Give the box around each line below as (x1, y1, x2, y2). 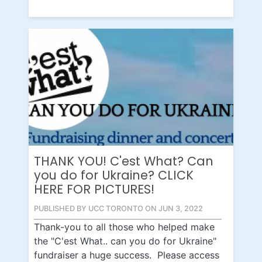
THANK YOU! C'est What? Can (34, 152, 213, 170)
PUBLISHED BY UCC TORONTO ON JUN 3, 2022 (34, 204, 203, 213)
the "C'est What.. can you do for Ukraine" (34, 235, 216, 247)
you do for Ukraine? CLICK (34, 166, 194, 184)
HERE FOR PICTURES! (34, 180, 154, 198)
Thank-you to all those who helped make (34, 220, 215, 233)
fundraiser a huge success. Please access (34, 249, 219, 261)
